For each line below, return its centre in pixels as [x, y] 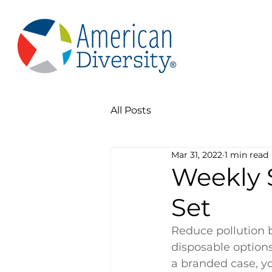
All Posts [131, 110]
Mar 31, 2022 [197, 155]
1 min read [246, 155]
